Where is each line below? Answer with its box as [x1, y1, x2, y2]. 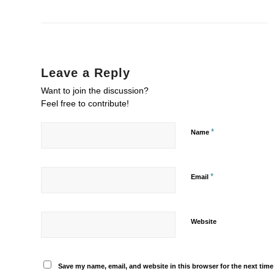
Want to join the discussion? [41, 86, 149, 95]
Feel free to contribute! [41, 98, 129, 108]
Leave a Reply [41, 66, 130, 80]
